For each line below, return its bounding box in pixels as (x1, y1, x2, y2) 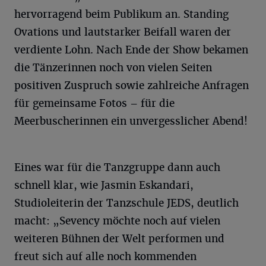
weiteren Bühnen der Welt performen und (14, 232, 224, 245)
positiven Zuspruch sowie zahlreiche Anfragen (14, 79, 249, 92)
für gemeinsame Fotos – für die (14, 97, 175, 110)
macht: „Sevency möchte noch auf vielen (14, 214, 220, 227)
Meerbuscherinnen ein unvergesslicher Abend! (14, 115, 248, 128)
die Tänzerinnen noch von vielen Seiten (14, 61, 212, 74)
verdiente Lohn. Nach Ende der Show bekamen (14, 43, 248, 56)
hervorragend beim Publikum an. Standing (14, 8, 229, 21)
